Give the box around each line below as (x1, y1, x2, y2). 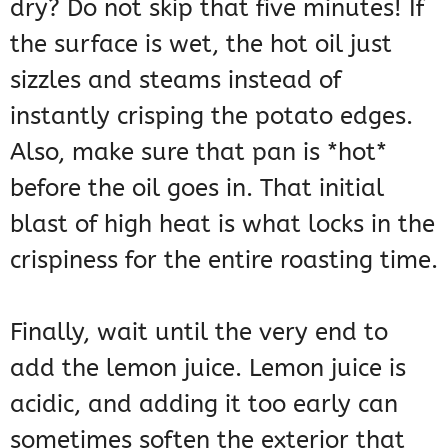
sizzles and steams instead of (10, 66, 341, 95)
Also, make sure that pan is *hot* (10, 138, 387, 167)
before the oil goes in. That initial (10, 174, 384, 203)
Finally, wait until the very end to (10, 318, 388, 347)
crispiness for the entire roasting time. (10, 246, 438, 275)
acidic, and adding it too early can (10, 390, 398, 419)
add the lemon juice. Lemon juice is (10, 354, 406, 383)
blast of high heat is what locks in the (10, 210, 435, 239)
